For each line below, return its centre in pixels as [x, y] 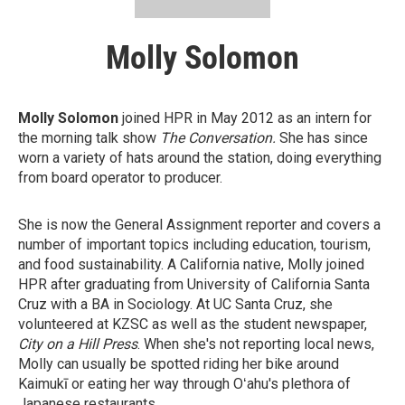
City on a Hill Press [78, 344]
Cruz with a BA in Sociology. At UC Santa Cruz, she [175, 304]
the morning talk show [89, 137]
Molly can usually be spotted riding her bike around [179, 363]
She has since [324, 137]
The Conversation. [218, 137]
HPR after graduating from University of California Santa [194, 284]
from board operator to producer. [120, 177]
